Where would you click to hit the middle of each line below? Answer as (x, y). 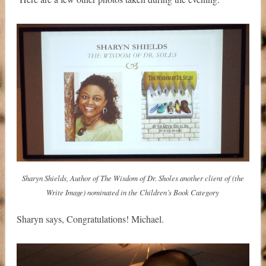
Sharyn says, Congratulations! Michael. (90, 218)
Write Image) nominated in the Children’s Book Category (133, 192)
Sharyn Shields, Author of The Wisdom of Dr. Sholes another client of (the (133, 178)
